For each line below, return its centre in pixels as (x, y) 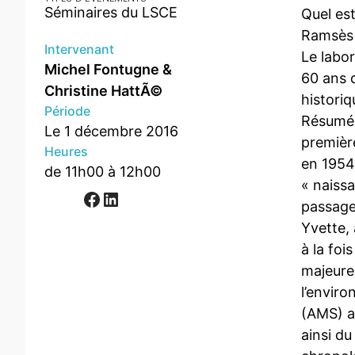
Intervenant (79, 50)
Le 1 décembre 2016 (111, 132)
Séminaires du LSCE (111, 13)
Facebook (87, 198)
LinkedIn (106, 198)
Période (67, 111)
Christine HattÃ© (103, 91)
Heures (66, 152)
